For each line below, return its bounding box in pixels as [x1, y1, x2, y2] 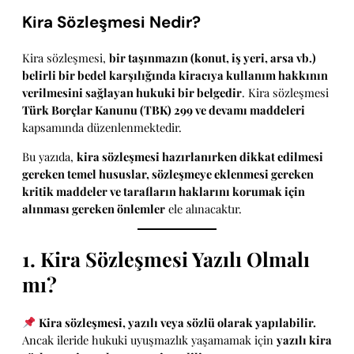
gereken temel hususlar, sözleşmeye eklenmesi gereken [22, 165, 314, 182]
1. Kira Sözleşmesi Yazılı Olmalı [22, 246, 310, 273]
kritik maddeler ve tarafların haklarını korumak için [22, 183, 305, 199]
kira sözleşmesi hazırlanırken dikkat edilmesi [77, 148, 323, 164]
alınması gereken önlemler [22, 200, 165, 217]
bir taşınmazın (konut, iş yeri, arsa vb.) [109, 50, 316, 66]
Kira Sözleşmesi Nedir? [22, 12, 201, 33]
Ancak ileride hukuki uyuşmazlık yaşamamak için [22, 331, 277, 348]
